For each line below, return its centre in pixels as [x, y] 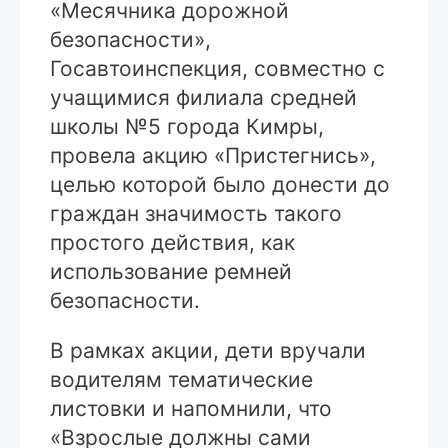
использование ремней [171, 272]
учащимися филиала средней [203, 98]
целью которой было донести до [220, 185]
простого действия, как [172, 243]
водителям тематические [181, 380]
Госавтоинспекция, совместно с [217, 69]
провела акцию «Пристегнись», [213, 156]
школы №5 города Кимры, [187, 127]
